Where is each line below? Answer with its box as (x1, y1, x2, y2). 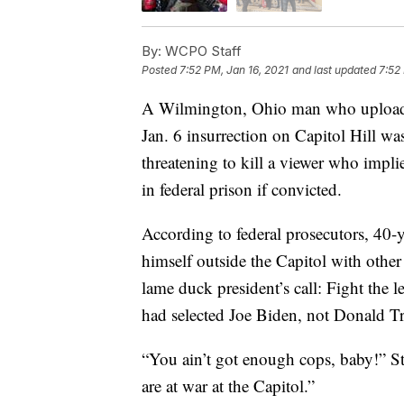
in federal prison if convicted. (142, 178, 342, 201)
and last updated (292, 63, 376, 78)
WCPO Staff (161, 42, 242, 60)
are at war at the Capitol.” (142, 374, 315, 398)
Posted (142, 63, 179, 78)
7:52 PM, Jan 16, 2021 (179, 63, 289, 78)
